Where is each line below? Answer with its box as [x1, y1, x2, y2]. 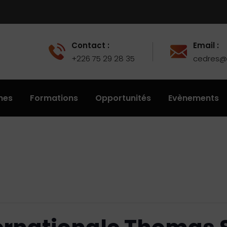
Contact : [71, 40, 109, 51]
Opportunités [95, 92, 151, 104]
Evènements [168, 92, 219, 104]
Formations [30, 92, 78, 104]
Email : [193, 40, 219, 51]
